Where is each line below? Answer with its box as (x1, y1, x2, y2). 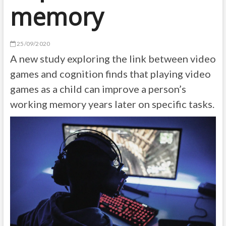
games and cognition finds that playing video (10, 68, 211, 80)
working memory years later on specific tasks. (10, 98, 214, 110)
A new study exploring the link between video (10, 52, 216, 65)
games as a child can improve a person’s (10, 83, 186, 95)
